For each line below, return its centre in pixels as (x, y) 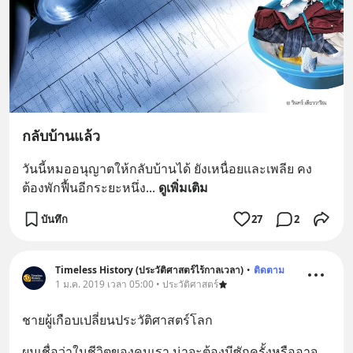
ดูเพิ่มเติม (183, 188)
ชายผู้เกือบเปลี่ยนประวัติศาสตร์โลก (117, 320)
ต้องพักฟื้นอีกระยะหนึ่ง (84, 188)
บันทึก (54, 219)
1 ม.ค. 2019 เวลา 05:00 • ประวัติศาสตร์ (137, 284)
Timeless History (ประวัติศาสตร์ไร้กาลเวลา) (149, 270)
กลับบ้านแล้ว (61, 136)
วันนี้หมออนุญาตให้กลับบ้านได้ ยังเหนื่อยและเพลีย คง (167, 169)
